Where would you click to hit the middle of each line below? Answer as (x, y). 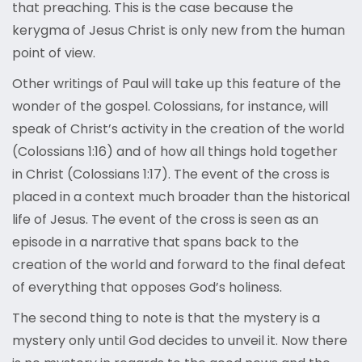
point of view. (54, 53)
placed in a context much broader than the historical (181, 197)
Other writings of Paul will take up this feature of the (177, 84)
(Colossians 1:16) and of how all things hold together (175, 152)
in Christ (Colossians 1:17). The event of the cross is (171, 175)
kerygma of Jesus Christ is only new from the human (179, 31)
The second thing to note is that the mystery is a (166, 318)
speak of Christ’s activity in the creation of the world (178, 129)
